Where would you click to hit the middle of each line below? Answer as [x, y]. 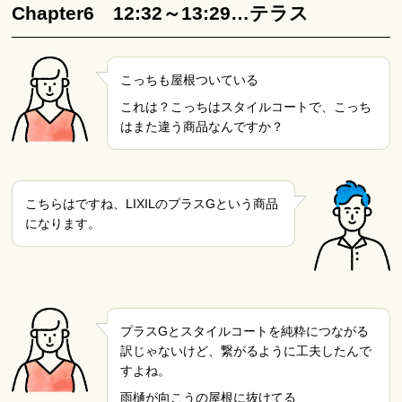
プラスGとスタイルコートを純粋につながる [244, 331]
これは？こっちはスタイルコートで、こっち [245, 107]
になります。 [63, 224]
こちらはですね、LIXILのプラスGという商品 [152, 204]
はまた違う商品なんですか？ [201, 127]
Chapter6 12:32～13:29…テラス [161, 13]
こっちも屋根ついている [189, 79]
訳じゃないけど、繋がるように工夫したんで [245, 350]
